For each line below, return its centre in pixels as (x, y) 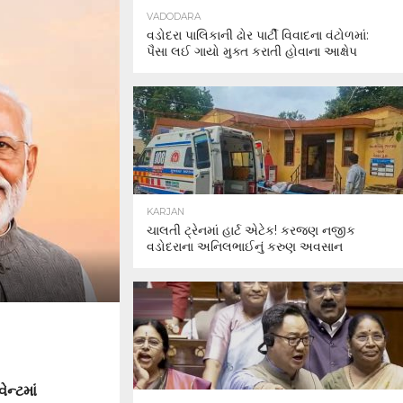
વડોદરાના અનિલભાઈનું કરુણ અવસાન (245, 246)
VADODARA (174, 17)
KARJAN (166, 212)
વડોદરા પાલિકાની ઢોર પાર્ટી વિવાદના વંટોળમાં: (258, 35)
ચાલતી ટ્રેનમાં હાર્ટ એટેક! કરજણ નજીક (251, 230)
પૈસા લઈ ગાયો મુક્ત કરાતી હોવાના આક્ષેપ (252, 51)
